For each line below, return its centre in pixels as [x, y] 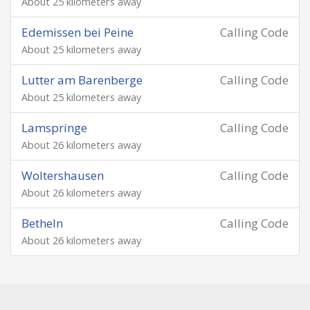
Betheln [42, 223]
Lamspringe [54, 128]
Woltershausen [63, 175]
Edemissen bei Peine [77, 32]
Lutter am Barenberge [82, 80]
